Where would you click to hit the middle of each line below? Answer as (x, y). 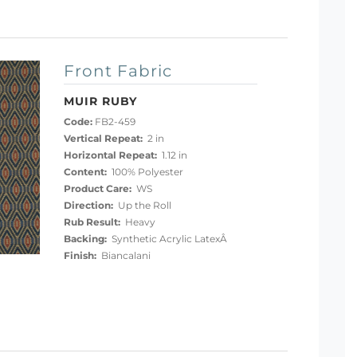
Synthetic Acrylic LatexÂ (168, 239)
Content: (85, 173)
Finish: (80, 256)
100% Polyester (145, 173)
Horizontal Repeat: (110, 156)
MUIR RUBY (100, 101)
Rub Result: (92, 223)
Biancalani (123, 256)
